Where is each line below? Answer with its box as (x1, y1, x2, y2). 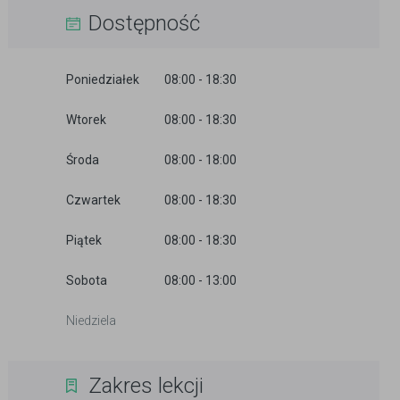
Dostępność (88, 11, 200, 36)
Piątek (66, 233, 102, 247)
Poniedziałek (66, 72, 139, 87)
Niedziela (66, 313, 116, 328)
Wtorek (66, 112, 106, 127)
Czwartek (66, 193, 121, 207)
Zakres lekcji (88, 373, 204, 398)
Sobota (66, 273, 107, 287)
